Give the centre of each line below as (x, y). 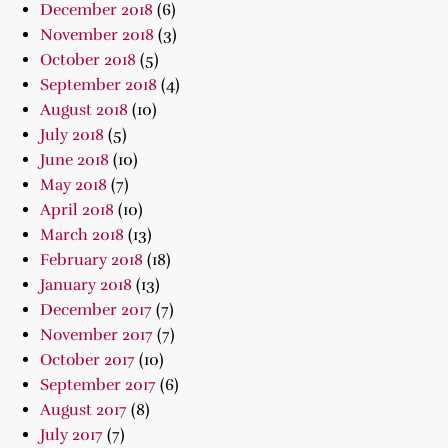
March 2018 (82, 235)
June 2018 (74, 160)
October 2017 (87, 360)
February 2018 (91, 260)
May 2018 (73, 185)
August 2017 (83, 410)
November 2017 (96, 335)
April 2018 (77, 210)
